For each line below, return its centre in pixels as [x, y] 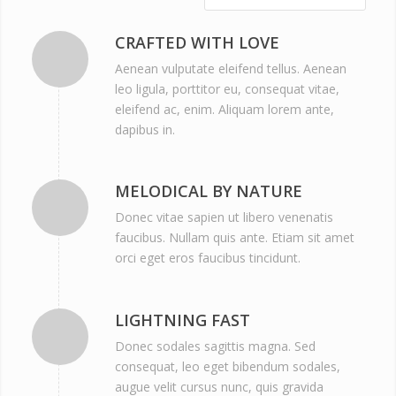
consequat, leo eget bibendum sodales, [227, 367]
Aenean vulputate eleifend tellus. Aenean [230, 68]
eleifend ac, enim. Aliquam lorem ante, [224, 109]
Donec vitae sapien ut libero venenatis [224, 217]
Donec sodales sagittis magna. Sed [215, 346]
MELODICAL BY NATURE [208, 191]
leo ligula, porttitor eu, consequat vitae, [227, 88]
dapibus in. [145, 129]
